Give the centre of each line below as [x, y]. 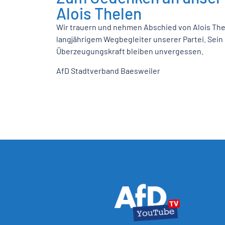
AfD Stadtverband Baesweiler [108, 70]
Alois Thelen [99, 13]
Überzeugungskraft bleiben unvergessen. [130, 51]
